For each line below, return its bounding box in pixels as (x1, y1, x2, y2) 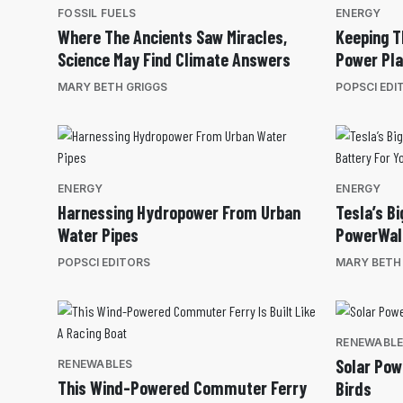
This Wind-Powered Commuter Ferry (58, 377, 307, 399)
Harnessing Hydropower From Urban (58, 201, 300, 224)
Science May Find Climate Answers (58, 49, 291, 71)
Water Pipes (58, 224, 139, 246)
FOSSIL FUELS (58, 6, 136, 21)
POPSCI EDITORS (58, 255, 150, 270)
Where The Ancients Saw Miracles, (58, 26, 287, 49)
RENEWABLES (58, 357, 133, 372)
